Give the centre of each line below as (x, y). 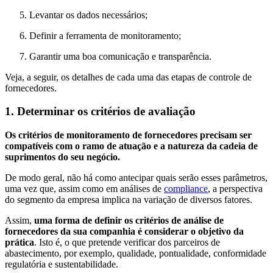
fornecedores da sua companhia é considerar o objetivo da (124, 232)
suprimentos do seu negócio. (62, 157)
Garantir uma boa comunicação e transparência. (120, 56)
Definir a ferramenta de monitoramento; (105, 35)
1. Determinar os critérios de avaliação (100, 112)
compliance (186, 189)
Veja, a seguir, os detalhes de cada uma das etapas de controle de (128, 77)
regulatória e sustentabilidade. (62, 264)
